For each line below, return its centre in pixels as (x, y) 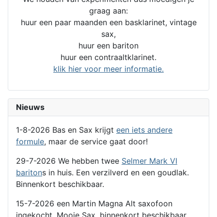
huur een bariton (108, 45)
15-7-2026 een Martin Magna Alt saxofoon (94, 203)
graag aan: (108, 10)
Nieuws (30, 107)
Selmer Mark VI (149, 161)
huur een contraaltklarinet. (108, 57)
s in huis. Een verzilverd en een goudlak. (116, 172)
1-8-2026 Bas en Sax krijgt (66, 130)
